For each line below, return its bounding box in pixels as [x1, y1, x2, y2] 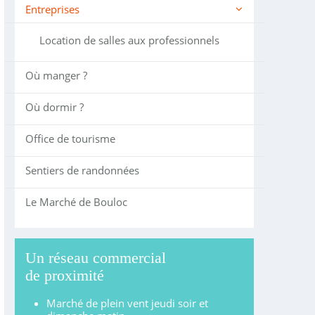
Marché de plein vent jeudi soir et [46, 296, 208, 310]
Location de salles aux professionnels [39, 33, 219, 47]
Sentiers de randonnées [25, 163, 139, 177]
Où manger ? [25, 68, 87, 82]
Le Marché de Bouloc [25, 195, 127, 209]
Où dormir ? [25, 100, 84, 114]
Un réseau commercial [25, 249, 166, 266]
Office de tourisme [25, 131, 115, 146]
